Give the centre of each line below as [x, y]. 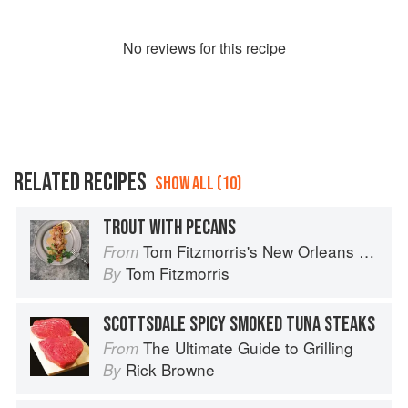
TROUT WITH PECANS [169, 228]
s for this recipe [237, 48]
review [167, 48]
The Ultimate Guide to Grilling [248, 348]
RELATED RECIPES [80, 183]
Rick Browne [170, 370]
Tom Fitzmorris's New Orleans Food [251, 251]
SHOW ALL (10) [198, 184]
